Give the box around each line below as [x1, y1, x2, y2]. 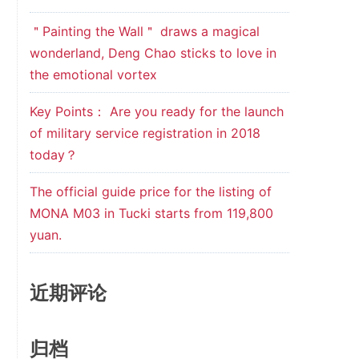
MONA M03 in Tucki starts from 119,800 [29, 205, 273, 221]
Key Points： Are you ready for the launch [29, 103, 284, 119]
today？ [29, 147, 78, 163]
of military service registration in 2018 [29, 125, 260, 141]
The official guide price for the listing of [29, 184, 272, 200]
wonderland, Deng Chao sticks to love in [29, 45, 276, 61]
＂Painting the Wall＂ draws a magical [29, 23, 260, 39]
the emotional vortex [29, 67, 157, 83]
